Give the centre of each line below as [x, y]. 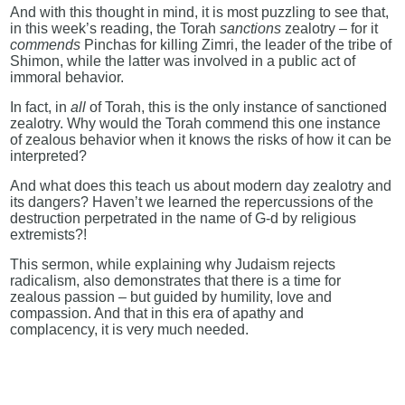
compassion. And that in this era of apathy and [157, 314]
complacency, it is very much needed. [130, 330]
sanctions [251, 29]
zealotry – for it [330, 29]
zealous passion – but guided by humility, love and [171, 297]
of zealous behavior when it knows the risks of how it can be [201, 140]
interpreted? [49, 156]
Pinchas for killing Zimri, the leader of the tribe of [236, 45]
